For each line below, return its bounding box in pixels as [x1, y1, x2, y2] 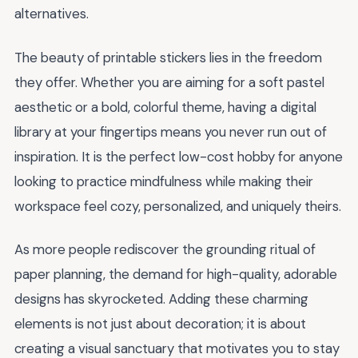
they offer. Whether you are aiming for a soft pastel [14, 73, 324, 91]
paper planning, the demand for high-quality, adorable [14, 265, 337, 284]
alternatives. [14, 5, 89, 22]
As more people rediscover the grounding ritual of [14, 241, 316, 259]
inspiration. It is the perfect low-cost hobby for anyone [14, 147, 343, 165]
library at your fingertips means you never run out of [14, 122, 327, 141]
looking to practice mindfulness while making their [14, 172, 313, 190]
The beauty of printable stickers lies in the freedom [14, 48, 322, 66]
